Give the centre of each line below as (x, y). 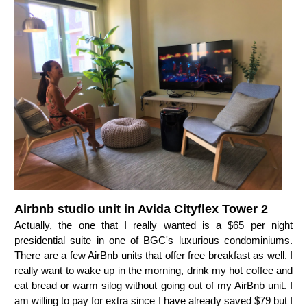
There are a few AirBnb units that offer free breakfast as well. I (153, 255)
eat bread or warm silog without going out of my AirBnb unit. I (153, 285)
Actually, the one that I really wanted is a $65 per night (153, 225)
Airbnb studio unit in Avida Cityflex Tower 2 (141, 209)
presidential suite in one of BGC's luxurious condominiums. (153, 240)
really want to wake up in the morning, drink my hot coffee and (153, 270)
